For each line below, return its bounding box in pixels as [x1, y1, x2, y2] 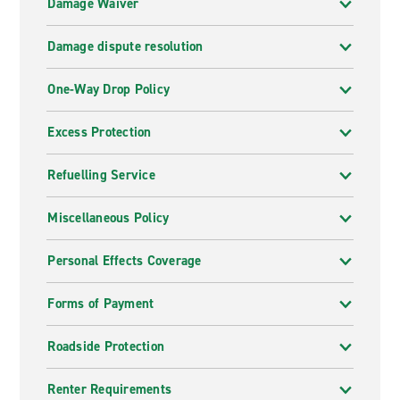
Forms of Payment [47, 295, 154, 312]
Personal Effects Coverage [47, 252, 202, 270]
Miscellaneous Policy [47, 209, 170, 227]
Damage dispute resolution [47, 37, 204, 55]
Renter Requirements [47, 380, 172, 398]
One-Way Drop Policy [47, 80, 171, 98]
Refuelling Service [47, 166, 155, 184]
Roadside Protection [47, 337, 165, 355]
